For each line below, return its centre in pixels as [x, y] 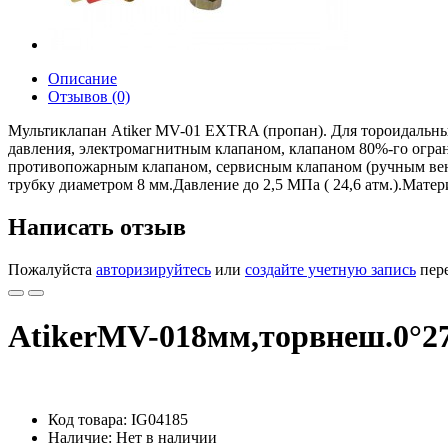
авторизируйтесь [153, 269]
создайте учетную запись [330, 269]
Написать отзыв [97, 226]
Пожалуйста [52, 269]
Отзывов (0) [89, 96]
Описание [82, 78]
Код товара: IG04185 [118, 419]
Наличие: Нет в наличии [132, 437]
